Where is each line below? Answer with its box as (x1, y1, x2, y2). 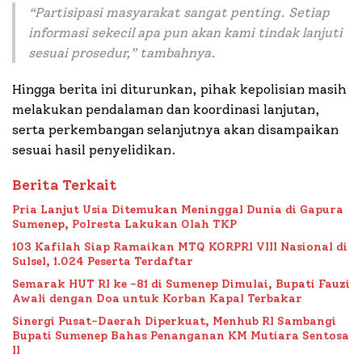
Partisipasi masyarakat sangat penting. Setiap (35, 5, 330, 21)
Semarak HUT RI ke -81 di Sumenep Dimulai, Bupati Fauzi (12, 277, 350, 292)
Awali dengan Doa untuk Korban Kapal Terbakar (12, 292, 302, 306)
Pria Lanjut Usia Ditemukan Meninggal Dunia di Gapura (12, 203, 343, 217)
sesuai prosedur (28, 45, 126, 61)
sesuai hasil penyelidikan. (12, 142, 176, 158)
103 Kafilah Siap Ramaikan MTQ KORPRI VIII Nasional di (12, 240, 347, 255)
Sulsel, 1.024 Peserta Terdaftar (12, 255, 193, 269)
